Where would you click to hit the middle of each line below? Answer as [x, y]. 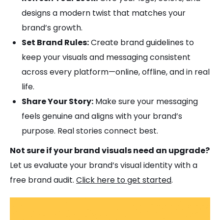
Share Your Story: [57, 101]
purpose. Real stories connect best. [90, 131]
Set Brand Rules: [55, 42]
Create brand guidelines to [141, 42]
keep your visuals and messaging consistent [106, 57]
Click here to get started [124, 180]
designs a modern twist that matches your [104, 13]
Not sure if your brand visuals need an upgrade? [110, 151]
